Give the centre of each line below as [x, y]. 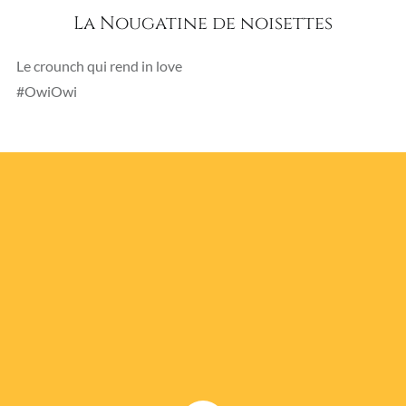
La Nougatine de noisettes [203, 23]
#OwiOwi [46, 91]
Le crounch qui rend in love [99, 65]
